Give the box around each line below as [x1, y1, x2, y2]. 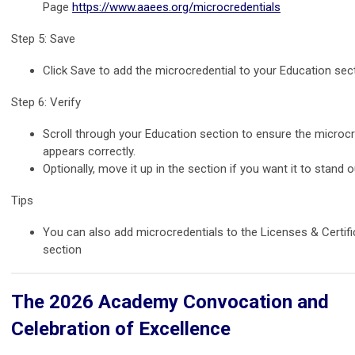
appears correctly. [43, 143, 136, 158]
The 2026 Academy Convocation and [11, 290, 329, 313]
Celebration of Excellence [11, 317, 231, 340]
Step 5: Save [11, 31, 75, 46]
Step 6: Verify [11, 94, 81, 109]
